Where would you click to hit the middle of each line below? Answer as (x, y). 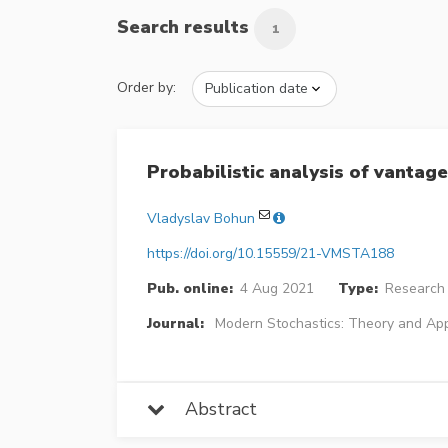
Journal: (175, 324)
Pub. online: (190, 289)
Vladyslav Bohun (201, 219)
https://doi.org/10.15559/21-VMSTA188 (270, 254)
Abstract (211, 409)
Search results (185, 27)
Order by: (146, 88)
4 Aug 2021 (276, 289)
